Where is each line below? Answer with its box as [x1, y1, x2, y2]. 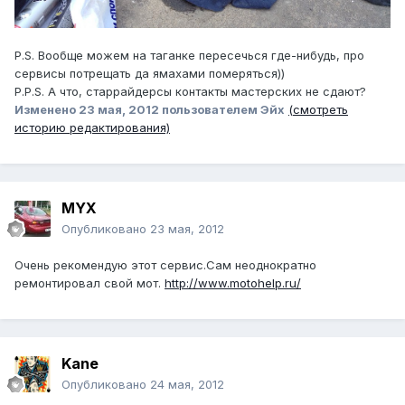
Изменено [14, 102, 79, 118]
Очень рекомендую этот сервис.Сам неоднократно [14, 258, 316, 273]
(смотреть [288, 102, 348, 118]
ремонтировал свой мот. [14, 276, 165, 291]
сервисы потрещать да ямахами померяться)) [14, 66, 285, 81]
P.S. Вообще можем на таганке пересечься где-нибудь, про [14, 48, 364, 63]
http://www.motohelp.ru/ [165, 276, 301, 291]
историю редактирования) [14, 120, 170, 136]
